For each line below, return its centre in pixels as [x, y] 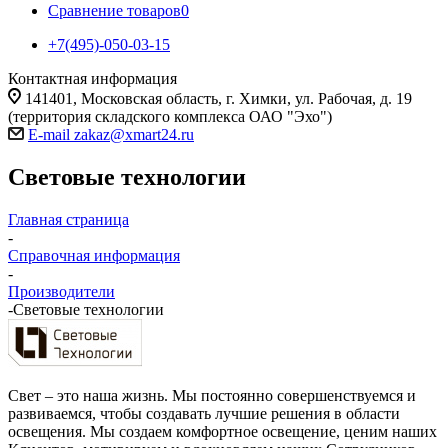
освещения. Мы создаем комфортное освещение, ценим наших [222, 431]
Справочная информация [94, 255]
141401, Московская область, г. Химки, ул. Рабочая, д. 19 [218, 98]
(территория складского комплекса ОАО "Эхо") [170, 116]
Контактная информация [92, 78]
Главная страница [68, 219]
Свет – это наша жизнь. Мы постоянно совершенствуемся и [212, 395]
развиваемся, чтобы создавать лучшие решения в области [204, 413]
